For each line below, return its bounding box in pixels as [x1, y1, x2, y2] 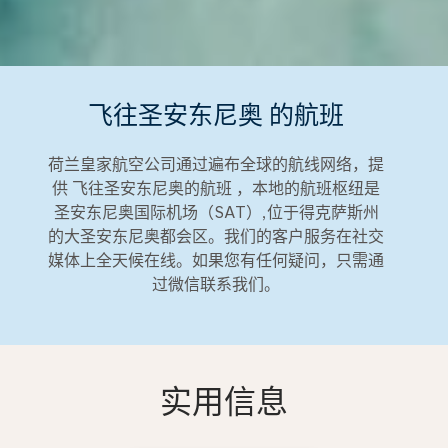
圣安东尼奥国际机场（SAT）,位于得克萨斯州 [53, 203, 379, 222]
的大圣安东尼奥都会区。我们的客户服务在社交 [48, 227, 384, 246]
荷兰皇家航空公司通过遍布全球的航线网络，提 [48, 155, 384, 174]
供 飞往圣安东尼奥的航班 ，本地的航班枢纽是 [52, 179, 380, 198]
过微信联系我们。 [152, 275, 280, 294]
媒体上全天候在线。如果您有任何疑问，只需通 [48, 251, 384, 270]
